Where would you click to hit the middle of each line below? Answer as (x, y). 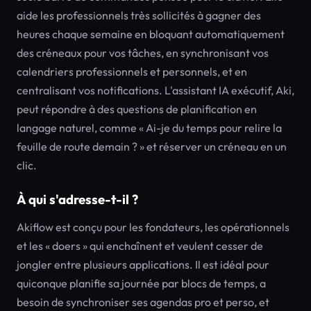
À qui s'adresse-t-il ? (77, 199)
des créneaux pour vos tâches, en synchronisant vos (143, 53)
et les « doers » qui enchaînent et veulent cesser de (140, 246)
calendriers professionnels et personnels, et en (132, 72)
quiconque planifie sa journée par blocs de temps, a (141, 283)
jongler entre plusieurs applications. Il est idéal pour (143, 264)
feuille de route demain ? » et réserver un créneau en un (152, 146)
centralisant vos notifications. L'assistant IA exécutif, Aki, (155, 90)
